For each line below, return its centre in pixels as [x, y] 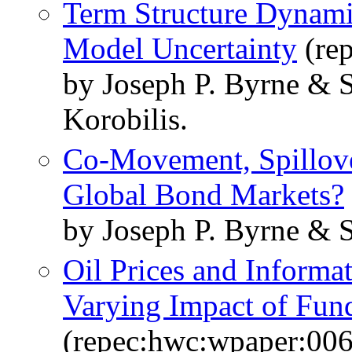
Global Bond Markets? [203, 195]
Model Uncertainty [180, 49]
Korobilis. [125, 119]
